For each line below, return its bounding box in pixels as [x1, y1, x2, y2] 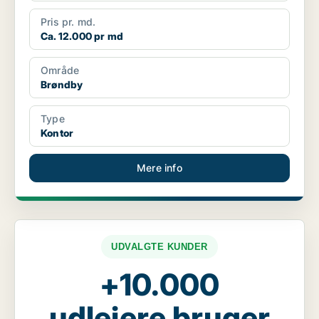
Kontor [41, 127, 74, 140]
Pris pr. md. [41, 16, 96, 28]
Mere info [137, 162, 182, 174]
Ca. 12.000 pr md [41, 30, 124, 43]
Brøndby [41, 78, 83, 91]
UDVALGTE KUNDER [111, 241, 208, 253]
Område [41, 64, 80, 77]
